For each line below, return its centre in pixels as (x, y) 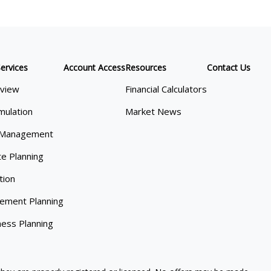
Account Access (95, 68)
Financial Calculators (166, 89)
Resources (146, 68)
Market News (154, 112)
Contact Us (229, 68)
